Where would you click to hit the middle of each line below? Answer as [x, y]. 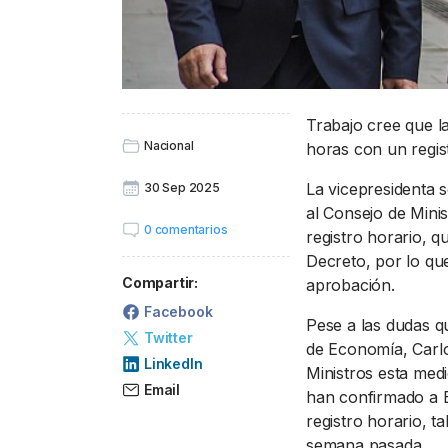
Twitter [168, 337]
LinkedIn [173, 363]
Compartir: [160, 283]
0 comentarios [186, 230]
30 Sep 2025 [182, 188]
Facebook [178, 311]
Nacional [169, 146]
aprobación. [350, 285]
